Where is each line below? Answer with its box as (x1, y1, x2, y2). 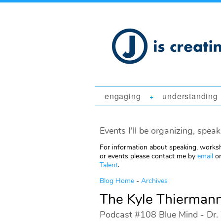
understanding (162, 90, 218, 102)
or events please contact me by (100, 151, 197, 161)
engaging (105, 90, 141, 102)
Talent (100, 160, 118, 170)
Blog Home (100, 176, 134, 185)
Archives (141, 176, 168, 185)
